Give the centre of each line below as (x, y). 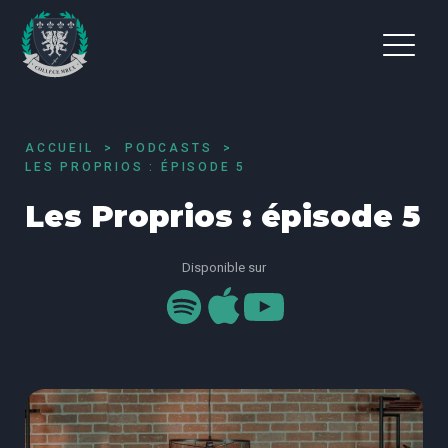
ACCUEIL (59, 147)
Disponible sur (224, 268)
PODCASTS (169, 147)
